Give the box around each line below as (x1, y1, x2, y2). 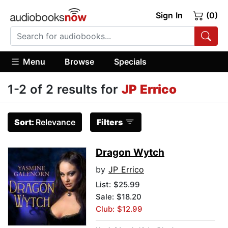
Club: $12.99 (96, 204, 142, 214)
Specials (113, 56, 147, 67)
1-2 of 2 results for (8, 82, 122, 97)
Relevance (36, 117, 75, 128)
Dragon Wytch (96, 147, 164, 159)
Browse (65, 56, 95, 67)
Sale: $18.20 (96, 192, 141, 202)
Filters (97, 117, 123, 128)
